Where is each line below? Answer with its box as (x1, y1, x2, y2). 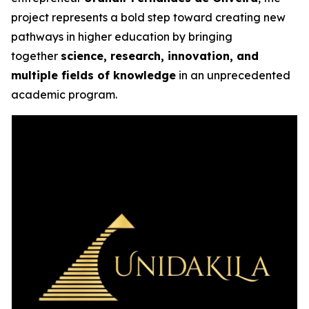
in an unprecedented (176, 68, 290, 82)
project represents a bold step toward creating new (11, 10, 286, 24)
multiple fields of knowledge (11, 68, 176, 82)
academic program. (11, 88, 117, 101)
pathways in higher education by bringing (11, 30, 232, 43)
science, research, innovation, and (61, 49, 259, 63)
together (11, 49, 61, 63)
